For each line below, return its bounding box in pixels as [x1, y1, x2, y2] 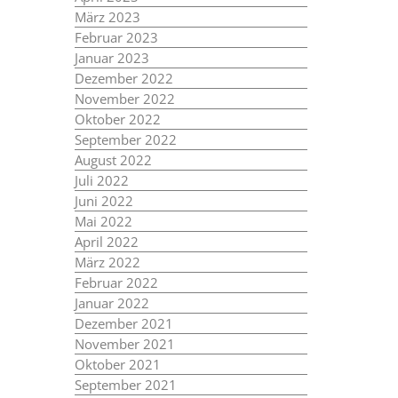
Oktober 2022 [74, 110, 161, 128]
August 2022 [74, 151, 152, 169]
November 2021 [74, 335, 175, 353]
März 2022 [74, 253, 140, 271]
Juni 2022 [74, 192, 133, 210]
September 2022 [74, 131, 177, 148]
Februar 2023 [74, 28, 158, 46]
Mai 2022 [74, 212, 132, 230]
